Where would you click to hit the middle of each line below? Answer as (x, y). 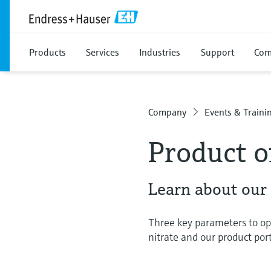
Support (217, 52)
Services (103, 52)
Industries (160, 52)
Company (168, 112)
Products (47, 52)
